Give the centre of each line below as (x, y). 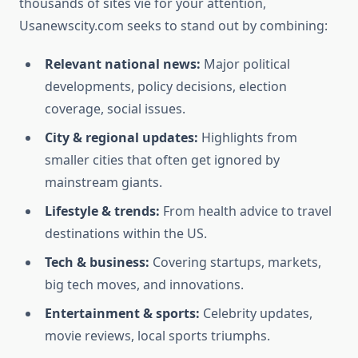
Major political (245, 64)
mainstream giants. (103, 183)
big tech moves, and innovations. (144, 285)
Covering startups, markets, (235, 263)
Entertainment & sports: (122, 314)
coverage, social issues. (115, 109)
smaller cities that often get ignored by (162, 160)
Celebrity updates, (256, 314)
